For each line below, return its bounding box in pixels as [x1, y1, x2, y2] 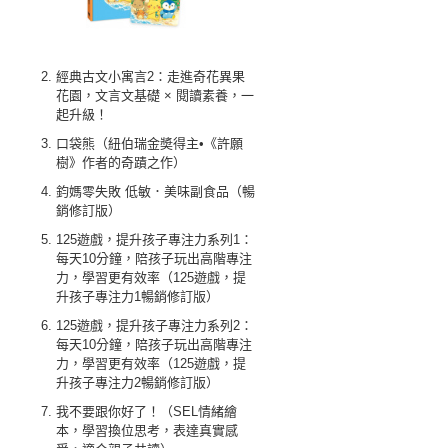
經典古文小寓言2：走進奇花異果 [56, 69, 245, 84]
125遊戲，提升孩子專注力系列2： [56, 318, 253, 333]
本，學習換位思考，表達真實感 [56, 423, 238, 438]
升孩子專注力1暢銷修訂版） [56, 289, 219, 304]
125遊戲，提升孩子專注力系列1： [56, 232, 253, 247]
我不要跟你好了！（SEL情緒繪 [56, 404, 237, 419]
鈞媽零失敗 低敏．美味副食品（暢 [56, 184, 255, 199]
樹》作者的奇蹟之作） [56, 155, 186, 170]
